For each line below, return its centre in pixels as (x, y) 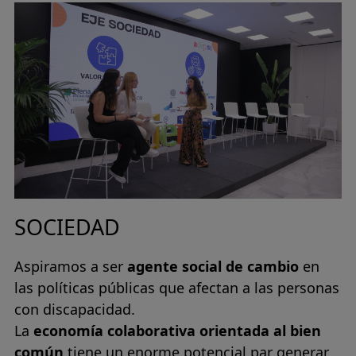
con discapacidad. (77, 309)
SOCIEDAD (67, 227)
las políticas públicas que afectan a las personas (177, 288)
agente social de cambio (213, 266)
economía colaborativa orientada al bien (177, 331)
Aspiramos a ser (71, 266)
